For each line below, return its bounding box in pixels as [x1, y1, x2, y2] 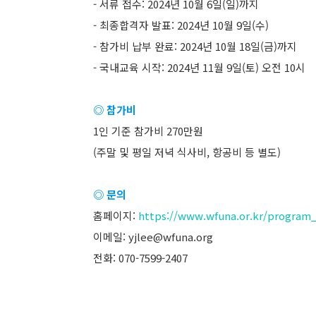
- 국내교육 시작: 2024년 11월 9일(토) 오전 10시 [93, 60, 305, 75]
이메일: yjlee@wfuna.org [93, 229, 213, 244]
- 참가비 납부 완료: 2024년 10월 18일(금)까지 [93, 39, 297, 54]
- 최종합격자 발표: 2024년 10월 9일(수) [93, 18, 269, 32]
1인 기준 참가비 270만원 [93, 123, 203, 138]
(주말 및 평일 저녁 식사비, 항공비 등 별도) [93, 145, 281, 159]
